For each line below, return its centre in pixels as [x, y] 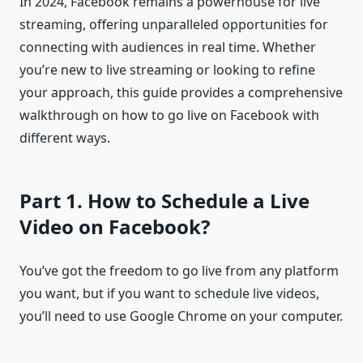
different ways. [65, 137]
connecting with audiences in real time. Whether [168, 47]
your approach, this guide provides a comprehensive [181, 92]
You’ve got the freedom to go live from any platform [179, 270]
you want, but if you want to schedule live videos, [169, 293]
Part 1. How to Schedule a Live [164, 200]
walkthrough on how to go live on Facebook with [169, 115]
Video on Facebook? [115, 226]
